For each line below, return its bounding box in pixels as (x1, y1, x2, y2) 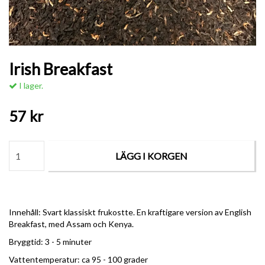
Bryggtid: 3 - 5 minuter (9, 237, 92, 247)
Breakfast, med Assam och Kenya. (9, 219, 134, 229)
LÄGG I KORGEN (115, 150, 188, 161)
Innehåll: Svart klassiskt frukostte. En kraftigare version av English (9, 207, 251, 217)
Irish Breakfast (9, 59, 112, 79)
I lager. (17, 80, 43, 91)
